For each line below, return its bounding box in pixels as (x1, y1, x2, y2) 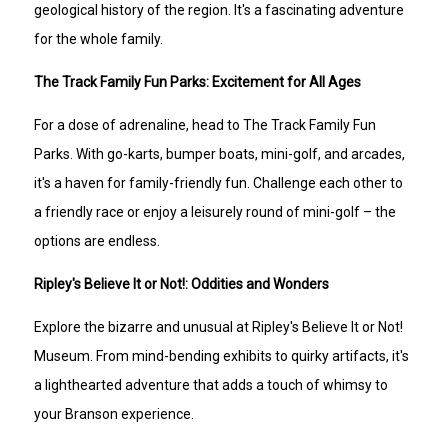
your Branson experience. (34, 406, 195, 423)
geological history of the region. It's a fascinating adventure (34, 2, 405, 19)
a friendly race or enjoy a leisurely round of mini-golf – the (34, 204, 397, 221)
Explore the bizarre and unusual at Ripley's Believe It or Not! (34, 319, 404, 336)
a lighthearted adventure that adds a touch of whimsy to (34, 377, 389, 394)
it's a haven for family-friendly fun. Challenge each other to (34, 175, 404, 192)
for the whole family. (34, 31, 164, 48)
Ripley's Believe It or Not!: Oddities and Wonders (34, 276, 330, 293)
